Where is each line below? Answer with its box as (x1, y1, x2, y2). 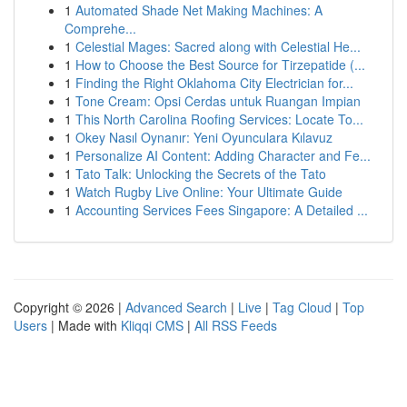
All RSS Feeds (194, 316, 277, 334)
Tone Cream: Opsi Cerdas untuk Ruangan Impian (75, 92, 361, 110)
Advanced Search (125, 298, 227, 316)
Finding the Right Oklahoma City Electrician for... (75, 74, 353, 92)
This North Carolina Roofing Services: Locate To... (75, 110, 363, 128)
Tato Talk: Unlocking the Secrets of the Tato (75, 164, 326, 183)
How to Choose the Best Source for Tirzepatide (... (75, 55, 365, 74)
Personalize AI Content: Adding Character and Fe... (75, 146, 371, 164)
